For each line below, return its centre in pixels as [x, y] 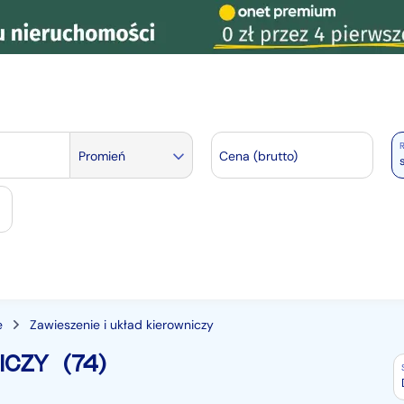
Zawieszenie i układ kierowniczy [122, 325]
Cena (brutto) [258, 156]
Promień [101, 156]
